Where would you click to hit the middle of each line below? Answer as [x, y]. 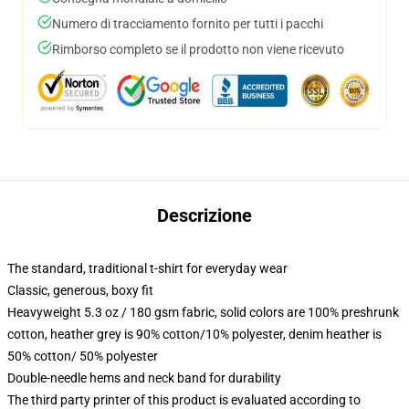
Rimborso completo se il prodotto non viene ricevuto [198, 49]
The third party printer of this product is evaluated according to [184, 400]
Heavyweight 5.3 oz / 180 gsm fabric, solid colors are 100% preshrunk [203, 312]
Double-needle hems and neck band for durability [144, 378]
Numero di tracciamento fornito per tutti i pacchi [188, 24]
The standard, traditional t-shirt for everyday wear [147, 268]
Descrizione [204, 215]
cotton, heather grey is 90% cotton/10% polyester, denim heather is [194, 334]
